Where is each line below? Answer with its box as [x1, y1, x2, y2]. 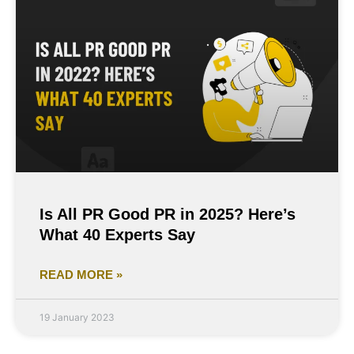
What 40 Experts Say [40, 225, 195, 243]
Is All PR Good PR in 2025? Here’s [40, 205, 296, 223]
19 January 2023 [40, 311, 115, 323]
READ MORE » [40, 267, 122, 281]
